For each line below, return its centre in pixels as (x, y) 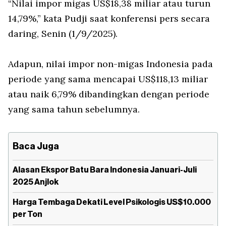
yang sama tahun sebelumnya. (74, 109)
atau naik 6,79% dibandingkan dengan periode (109, 94)
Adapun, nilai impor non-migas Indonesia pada (110, 64)
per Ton (27, 215)
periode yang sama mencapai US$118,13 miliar (108, 79)
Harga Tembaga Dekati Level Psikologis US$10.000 (112, 203)
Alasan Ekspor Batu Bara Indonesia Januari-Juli (105, 170)
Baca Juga (36, 147)
